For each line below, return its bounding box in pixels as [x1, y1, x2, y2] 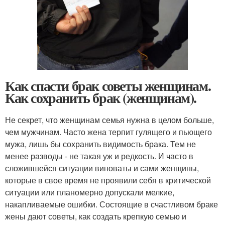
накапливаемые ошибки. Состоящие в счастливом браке [5, 198, 218, 210]
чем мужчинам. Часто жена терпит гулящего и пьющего [5, 126, 212, 138]
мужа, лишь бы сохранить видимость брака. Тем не [5, 138, 196, 150]
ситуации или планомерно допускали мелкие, [5, 186, 174, 198]
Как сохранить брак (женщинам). [5, 87, 197, 108]
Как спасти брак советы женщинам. [5, 75, 211, 96]
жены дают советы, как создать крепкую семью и [5, 210, 186, 222]
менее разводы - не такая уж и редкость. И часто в [5, 150, 193, 162]
